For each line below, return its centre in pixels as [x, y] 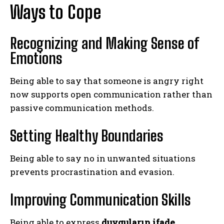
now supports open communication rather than [111, 94]
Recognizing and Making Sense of [104, 43]
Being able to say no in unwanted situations [103, 158]
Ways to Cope [55, 12]
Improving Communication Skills [100, 199]
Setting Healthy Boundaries [87, 135]
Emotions [36, 58]
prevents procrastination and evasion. [92, 171]
